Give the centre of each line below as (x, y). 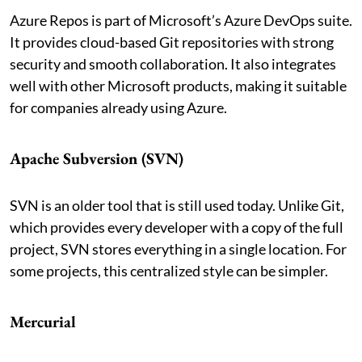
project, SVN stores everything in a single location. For (178, 248)
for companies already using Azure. (118, 107)
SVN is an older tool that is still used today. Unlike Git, (177, 205)
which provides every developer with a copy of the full (177, 227)
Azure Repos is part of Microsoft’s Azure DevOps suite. (181, 20)
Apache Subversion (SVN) (97, 158)
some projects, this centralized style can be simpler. (169, 270)
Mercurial (43, 321)
